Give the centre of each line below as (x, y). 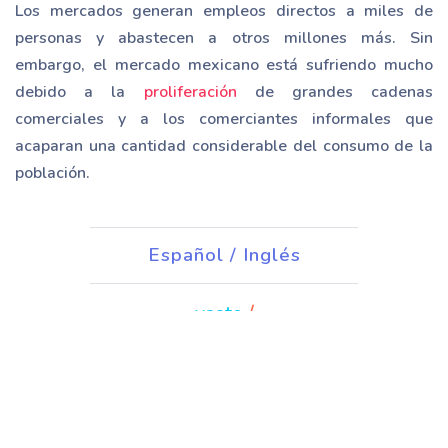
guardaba (196, 369)
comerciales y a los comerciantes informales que (224, 118)
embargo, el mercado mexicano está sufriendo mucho (224, 64)
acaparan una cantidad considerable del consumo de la (224, 145)
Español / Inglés (224, 254)
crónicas (172, 341)
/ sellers (275, 397)
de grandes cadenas (334, 91)
